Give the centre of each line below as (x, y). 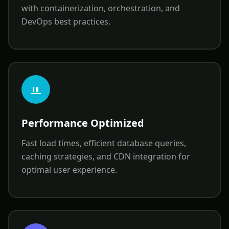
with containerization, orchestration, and (101, 8)
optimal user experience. (69, 170)
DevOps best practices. (66, 21)
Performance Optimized (83, 123)
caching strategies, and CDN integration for (106, 156)
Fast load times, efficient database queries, (104, 143)
